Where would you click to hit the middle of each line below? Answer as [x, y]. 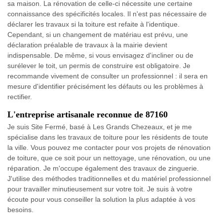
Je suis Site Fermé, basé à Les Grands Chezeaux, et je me [100, 127]
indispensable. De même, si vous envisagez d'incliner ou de [100, 55]
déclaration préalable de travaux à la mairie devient [87, 45]
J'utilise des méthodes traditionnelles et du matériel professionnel [109, 178]
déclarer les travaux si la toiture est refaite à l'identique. [93, 24]
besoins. [20, 209]
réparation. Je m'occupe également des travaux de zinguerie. [103, 168]
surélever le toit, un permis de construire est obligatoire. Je [99, 65]
